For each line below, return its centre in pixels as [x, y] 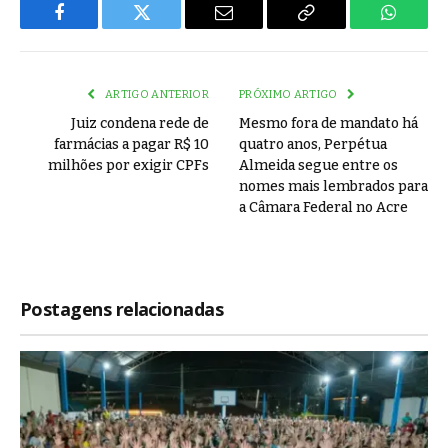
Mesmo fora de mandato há [328, 124]
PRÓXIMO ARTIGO [289, 95]
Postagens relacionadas [122, 309]
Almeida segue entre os [318, 166]
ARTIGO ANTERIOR [155, 95]
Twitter [166, 27]
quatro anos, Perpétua [313, 145]
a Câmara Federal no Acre [323, 208]
